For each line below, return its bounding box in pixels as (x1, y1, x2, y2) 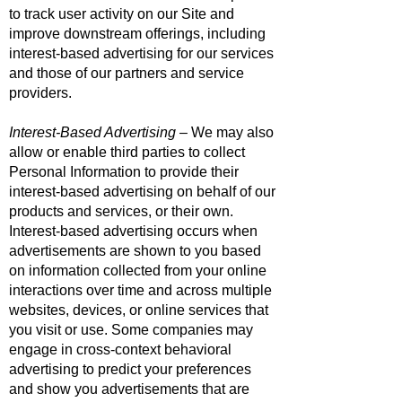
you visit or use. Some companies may (9, 322, 253, 337)
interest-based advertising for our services (9, 46, 274, 61)
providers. (9, 85, 72, 100)
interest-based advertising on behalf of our (9, 184, 275, 199)
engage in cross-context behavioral (9, 342, 232, 357)
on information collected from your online (9, 263, 267, 278)
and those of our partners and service (9, 66, 244, 81)
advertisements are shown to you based (9, 243, 261, 258)
